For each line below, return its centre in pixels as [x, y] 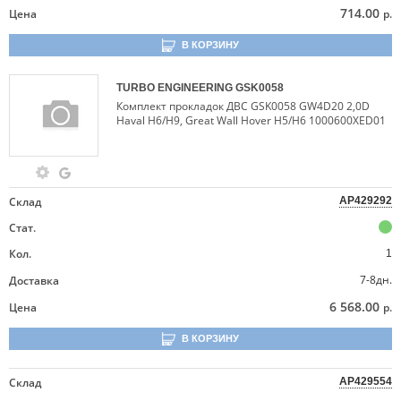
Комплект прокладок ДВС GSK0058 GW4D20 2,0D [243, 106]
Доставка [34, 281]
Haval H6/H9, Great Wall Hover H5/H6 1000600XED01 [251, 120]
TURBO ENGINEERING [176, 88]
